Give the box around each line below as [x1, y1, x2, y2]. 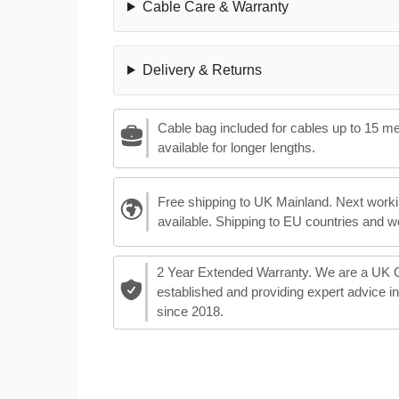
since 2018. [156, 304, 224, 320]
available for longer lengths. [157, 140, 315, 156]
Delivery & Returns [142, 61, 262, 77]
